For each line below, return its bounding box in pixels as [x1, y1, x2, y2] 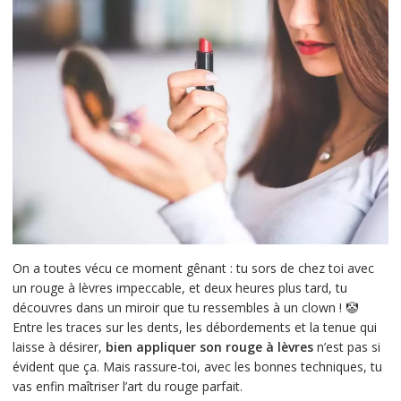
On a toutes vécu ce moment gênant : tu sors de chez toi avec [12, 260, 374, 277]
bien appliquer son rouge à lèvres [105, 338, 313, 356]
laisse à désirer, [12, 338, 106, 356]
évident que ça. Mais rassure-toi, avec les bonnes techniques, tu [12, 358, 382, 376]
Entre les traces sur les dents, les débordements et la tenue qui [12, 319, 377, 337]
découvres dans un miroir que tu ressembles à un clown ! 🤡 [12, 299, 358, 317]
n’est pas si [312, 338, 380, 356]
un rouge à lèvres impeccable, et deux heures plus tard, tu [12, 279, 347, 297]
